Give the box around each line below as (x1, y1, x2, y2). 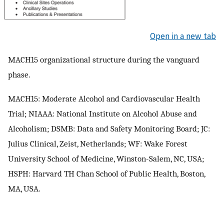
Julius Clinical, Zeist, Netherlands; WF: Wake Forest (8, 138, 187, 148)
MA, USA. (8, 183, 40, 193)
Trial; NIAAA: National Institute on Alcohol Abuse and (8, 108, 197, 118)
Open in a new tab (150, 30, 216, 41)
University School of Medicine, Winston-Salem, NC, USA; (8, 153, 204, 163)
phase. (8, 69, 30, 80)
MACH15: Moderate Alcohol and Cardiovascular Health (8, 93, 200, 103)
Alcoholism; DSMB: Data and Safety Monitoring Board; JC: (8, 123, 210, 133)
